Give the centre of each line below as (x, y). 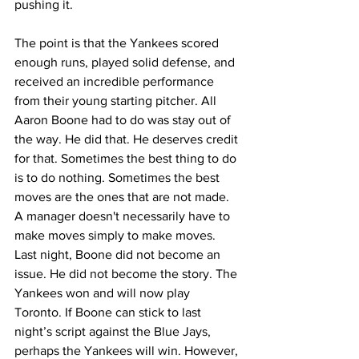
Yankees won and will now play (104, 293)
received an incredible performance (116, 81)
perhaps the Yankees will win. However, (128, 351)
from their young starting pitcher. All (117, 101)
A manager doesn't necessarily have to (124, 216)
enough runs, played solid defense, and (126, 62)
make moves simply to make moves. (117, 235)
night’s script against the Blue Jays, (114, 331)
